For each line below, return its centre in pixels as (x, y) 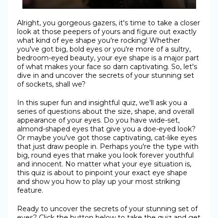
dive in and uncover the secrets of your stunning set (106, 75)
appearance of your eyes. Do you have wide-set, (98, 120)
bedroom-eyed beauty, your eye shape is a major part (108, 58)
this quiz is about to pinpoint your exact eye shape (102, 173)
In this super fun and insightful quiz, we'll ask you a (102, 103)
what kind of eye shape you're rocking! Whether (99, 40)
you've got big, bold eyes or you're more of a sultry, (104, 49)
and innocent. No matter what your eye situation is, (104, 164)
